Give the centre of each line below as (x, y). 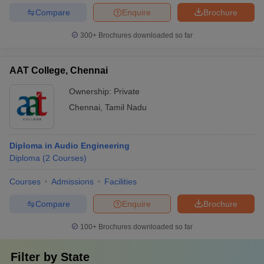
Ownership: (91, 91)
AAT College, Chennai (59, 70)
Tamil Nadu (126, 107)
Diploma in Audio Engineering (70, 146)
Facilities (121, 181)
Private (127, 91)
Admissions (72, 181)
